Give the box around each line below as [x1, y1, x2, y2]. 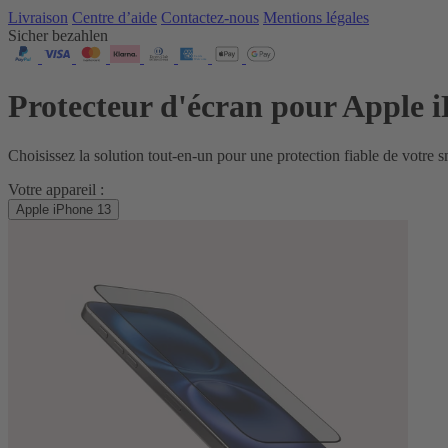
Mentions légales [263, 9, 369, 26]
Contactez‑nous [161, 9, 259, 26]
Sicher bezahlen [8, 27, 108, 44]
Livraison [8, 9, 68, 26]
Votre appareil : [8, 180, 104, 198]
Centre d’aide [72, 9, 157, 26]
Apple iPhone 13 [16, 201, 111, 217]
